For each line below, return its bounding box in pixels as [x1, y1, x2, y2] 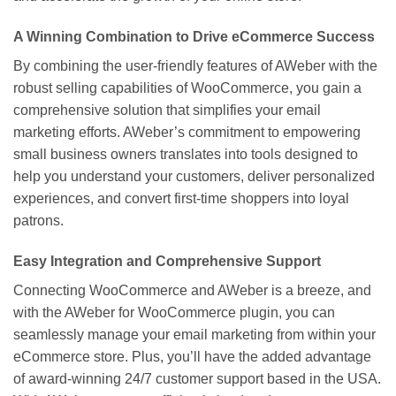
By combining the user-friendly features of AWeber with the [13, 58, 377, 74]
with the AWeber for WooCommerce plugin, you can [13, 304, 335, 320]
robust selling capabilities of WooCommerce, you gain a [13, 80, 362, 96]
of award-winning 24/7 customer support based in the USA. [13, 370, 381, 386]
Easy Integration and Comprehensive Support [13, 253, 321, 269]
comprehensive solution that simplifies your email [13, 103, 321, 118]
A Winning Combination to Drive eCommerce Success [13, 29, 375, 45]
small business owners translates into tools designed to [13, 147, 358, 163]
